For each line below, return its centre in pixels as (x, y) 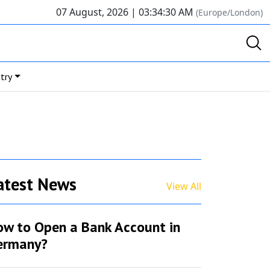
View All (184, 187)
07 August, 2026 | (97, 12)
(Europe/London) (229, 12)
